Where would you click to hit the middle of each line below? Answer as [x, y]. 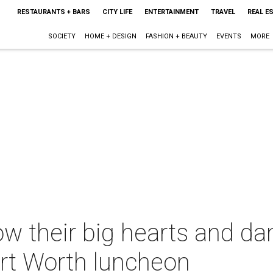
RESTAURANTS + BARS [53, 12]
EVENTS [229, 36]
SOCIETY [62, 36]
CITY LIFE [117, 12]
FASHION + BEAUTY [176, 36]
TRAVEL [223, 12]
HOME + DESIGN [110, 36]
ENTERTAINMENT [171, 12]
